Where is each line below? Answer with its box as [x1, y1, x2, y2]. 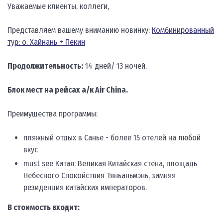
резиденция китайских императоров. [23, 183, 147, 192]
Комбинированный [152, 25, 214, 35]
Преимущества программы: [7, 109, 98, 118]
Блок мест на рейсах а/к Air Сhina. [7, 85, 128, 95]
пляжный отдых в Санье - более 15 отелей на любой [23, 133, 201, 142]
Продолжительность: [7, 61, 83, 71]
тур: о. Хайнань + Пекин [7, 37, 85, 47]
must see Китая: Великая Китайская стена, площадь [23, 159, 197, 168]
